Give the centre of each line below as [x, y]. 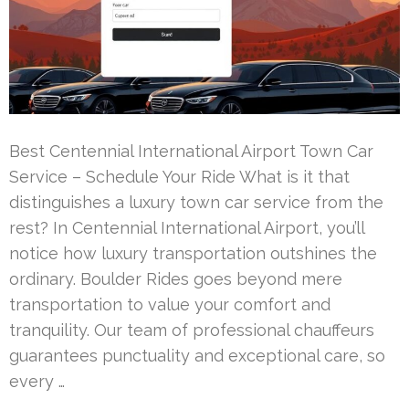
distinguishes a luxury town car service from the [196, 202]
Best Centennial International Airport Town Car [191, 151]
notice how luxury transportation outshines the [193, 253]
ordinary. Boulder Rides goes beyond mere [176, 278]
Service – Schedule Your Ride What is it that [179, 176]
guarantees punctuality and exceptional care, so [197, 355]
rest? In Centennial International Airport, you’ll [187, 227]
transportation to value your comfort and [170, 304]
